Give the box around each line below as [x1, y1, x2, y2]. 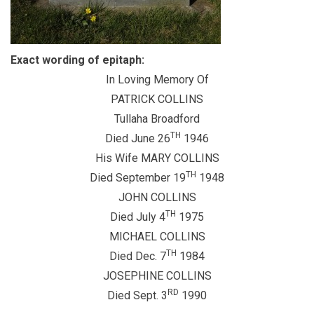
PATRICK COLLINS [111, 93, 203, 106]
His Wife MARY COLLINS [95, 151, 219, 165]
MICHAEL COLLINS [109, 230, 205, 243]
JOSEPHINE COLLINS [102, 269, 212, 282]
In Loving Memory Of [105, 73, 209, 86]
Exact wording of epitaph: [11, 53, 147, 67]
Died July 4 [110, 210, 165, 224]
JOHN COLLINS [118, 191, 196, 204]
